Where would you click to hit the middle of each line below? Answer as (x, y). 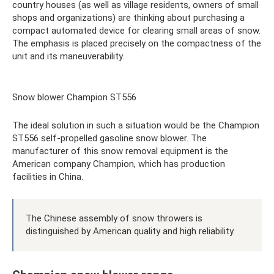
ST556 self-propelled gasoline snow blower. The (109, 138)
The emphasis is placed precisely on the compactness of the (137, 43)
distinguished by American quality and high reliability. (130, 231)
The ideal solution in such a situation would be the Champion (136, 125)
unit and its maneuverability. (68, 56)
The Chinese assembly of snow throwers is (114, 218)
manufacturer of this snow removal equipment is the (120, 151)
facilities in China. (48, 177)
